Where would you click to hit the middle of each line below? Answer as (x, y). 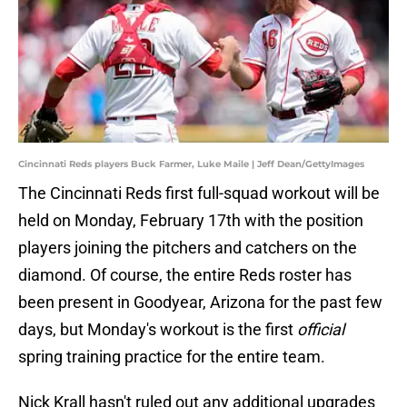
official (321, 330)
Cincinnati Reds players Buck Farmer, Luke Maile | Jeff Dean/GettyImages (191, 164)
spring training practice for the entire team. (172, 357)
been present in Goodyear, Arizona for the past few (200, 303)
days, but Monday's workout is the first (158, 330)
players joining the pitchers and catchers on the (188, 248)
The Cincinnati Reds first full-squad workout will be (199, 194)
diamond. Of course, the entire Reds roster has (185, 275)
